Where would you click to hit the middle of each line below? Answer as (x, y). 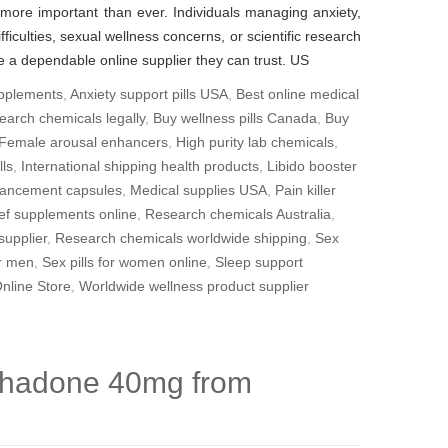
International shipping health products (140, 166)
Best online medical (297, 94)
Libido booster (312, 166)
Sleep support (259, 262)
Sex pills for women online (124, 262)
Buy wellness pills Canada (235, 118)
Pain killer (305, 190)
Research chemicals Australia (238, 214)
